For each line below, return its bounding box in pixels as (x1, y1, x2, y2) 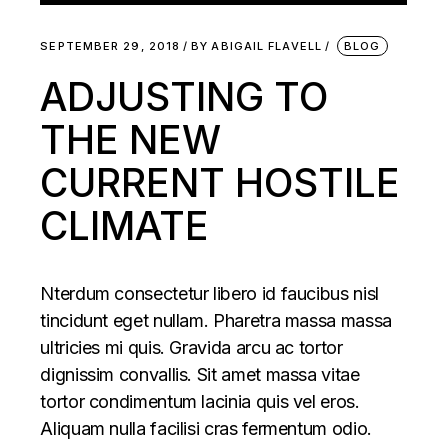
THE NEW (40, 116, 222, 163)
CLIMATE (40, 202, 210, 249)
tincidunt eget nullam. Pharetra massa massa (40, 310, 392, 331)
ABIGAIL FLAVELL (211, 39, 322, 53)
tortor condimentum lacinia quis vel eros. (40, 391, 360, 412)
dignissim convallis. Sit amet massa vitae (40, 364, 360, 385)
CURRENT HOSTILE (40, 159, 401, 206)
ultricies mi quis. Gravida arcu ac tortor (40, 337, 343, 358)
